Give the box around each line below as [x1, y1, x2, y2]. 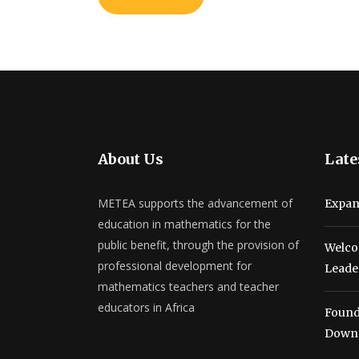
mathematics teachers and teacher [98, 279, 279, 295]
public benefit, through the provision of [98, 237, 299, 253]
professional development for [98, 258, 252, 274]
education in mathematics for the [98, 216, 271, 232]
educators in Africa [98, 300, 195, 316]
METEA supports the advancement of [98, 196, 292, 212]
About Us [98, 150, 163, 169]
